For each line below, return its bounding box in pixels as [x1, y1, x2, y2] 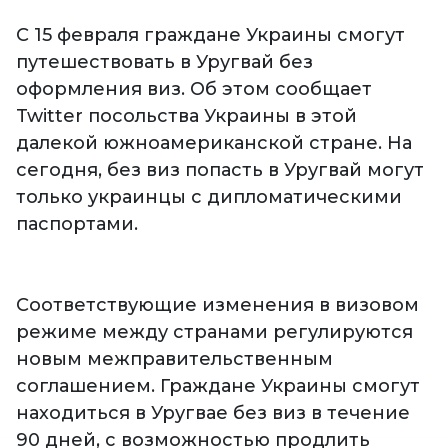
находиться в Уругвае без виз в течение [16, 402, 410, 425]
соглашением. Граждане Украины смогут [16, 375, 420, 398]
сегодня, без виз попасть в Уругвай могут [16, 159, 424, 182]
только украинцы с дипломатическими [16, 186, 402, 209]
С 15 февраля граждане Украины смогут [16, 24, 405, 47]
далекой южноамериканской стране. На [16, 132, 412, 155]
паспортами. [16, 213, 138, 236]
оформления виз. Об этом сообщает [16, 78, 372, 101]
